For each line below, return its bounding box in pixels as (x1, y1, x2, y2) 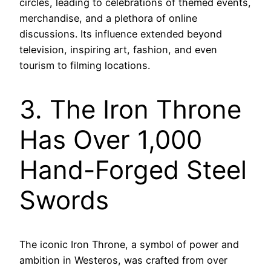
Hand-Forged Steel (19, 154, 247, 185)
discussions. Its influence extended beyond (19, 28, 222, 41)
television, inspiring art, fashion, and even (19, 44, 217, 56)
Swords (19, 184, 109, 215)
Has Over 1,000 (19, 124, 202, 155)
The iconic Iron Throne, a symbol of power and (19, 238, 239, 250)
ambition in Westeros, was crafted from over (19, 253, 227, 266)
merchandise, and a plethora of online (19, 12, 197, 25)
